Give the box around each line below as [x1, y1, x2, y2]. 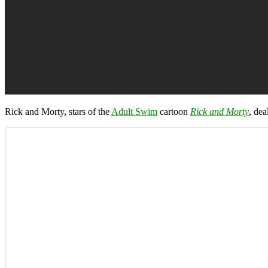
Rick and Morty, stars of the [5, 106, 111, 117]
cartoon [157, 106, 190, 117]
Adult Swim [111, 106, 157, 117]
